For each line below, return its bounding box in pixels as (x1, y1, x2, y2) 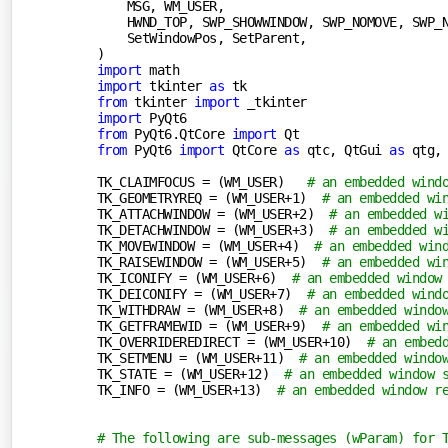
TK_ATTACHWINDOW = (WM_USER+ (96, 205, 300, 222)
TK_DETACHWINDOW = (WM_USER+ (96, 221, 300, 238)
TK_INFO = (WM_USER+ (96, 381, 240, 398)
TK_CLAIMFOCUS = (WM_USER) (96, 173, 307, 190)
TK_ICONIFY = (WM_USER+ (96, 269, 262, 286)
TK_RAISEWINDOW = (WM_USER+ (96, 253, 292, 270)
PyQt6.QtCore (126, 125, 232, 142)
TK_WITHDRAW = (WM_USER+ (96, 301, 270, 318)
